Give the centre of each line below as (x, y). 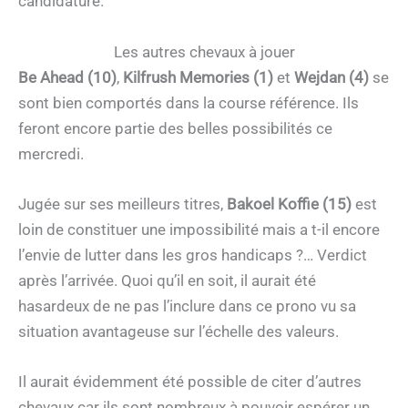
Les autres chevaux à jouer (204, 51)
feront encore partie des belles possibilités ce (175, 128)
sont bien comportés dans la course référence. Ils (189, 102)
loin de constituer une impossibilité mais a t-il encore (199, 229)
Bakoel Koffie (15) (289, 204)
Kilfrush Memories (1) (198, 77)
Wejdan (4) (331, 77)
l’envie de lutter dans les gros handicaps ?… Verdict (193, 255)
